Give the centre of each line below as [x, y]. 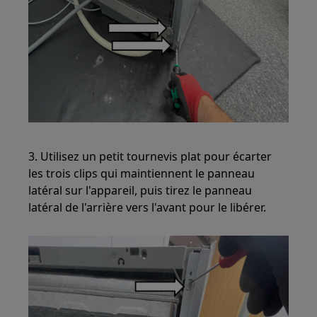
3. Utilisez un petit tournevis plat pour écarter [150, 157]
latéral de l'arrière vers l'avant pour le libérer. [148, 208]
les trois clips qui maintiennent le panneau [142, 174]
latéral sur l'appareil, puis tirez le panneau [140, 191]
